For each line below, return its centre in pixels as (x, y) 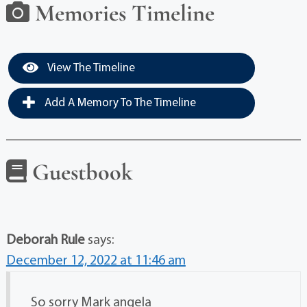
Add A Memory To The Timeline (119, 103)
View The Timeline (90, 68)
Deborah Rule (45, 241)
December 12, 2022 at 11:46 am (96, 261)
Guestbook (79, 172)
